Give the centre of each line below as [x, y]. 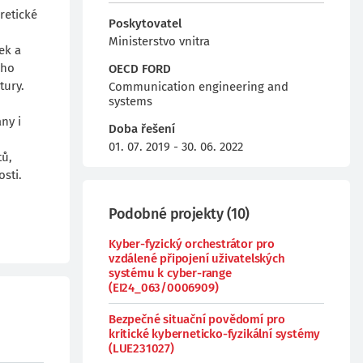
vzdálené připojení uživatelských [197, 258]
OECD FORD [140, 69]
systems [130, 101]
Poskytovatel [145, 23]
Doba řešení [142, 129]
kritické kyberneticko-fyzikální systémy [215, 334]
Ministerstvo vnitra [159, 41]
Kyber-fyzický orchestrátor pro [192, 244]
